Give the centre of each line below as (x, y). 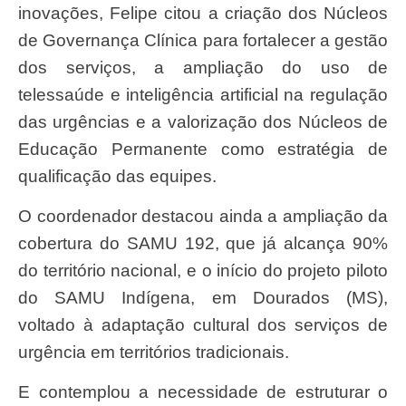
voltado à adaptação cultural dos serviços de (203, 325)
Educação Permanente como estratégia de (203, 149)
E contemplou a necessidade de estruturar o (24, 392)
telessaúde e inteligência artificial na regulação (203, 94)
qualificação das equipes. (120, 176)
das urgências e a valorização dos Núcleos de (203, 121)
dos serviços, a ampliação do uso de (203, 67)
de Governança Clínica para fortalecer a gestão (203, 40)
